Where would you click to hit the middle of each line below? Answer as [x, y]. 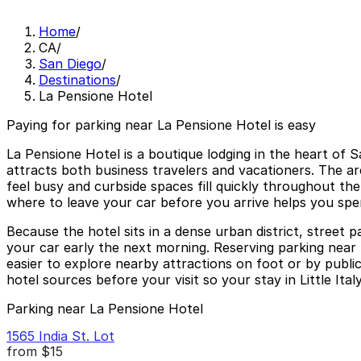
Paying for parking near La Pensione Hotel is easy [161, 125]
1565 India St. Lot [60, 336]
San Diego [70, 64]
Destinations [77, 80]
